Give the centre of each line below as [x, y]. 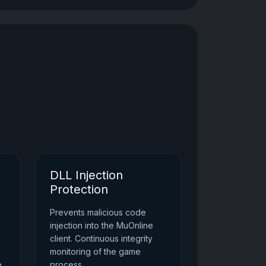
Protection [79, 189]
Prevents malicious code [98, 212]
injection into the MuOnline [101, 225]
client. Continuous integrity [101, 238]
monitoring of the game [95, 251]
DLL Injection [86, 175]
